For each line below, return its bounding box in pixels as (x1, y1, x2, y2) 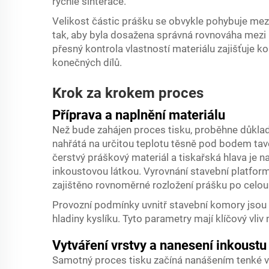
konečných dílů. (52, 56, 122, 68)
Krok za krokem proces (52, 85, 204, 101)
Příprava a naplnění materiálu (52, 107, 225, 122)
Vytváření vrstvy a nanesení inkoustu (52, 238, 267, 253)
